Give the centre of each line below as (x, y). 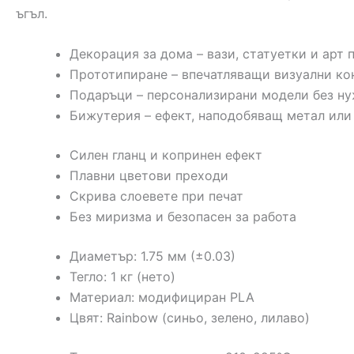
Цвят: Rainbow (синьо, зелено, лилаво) (190, 318)
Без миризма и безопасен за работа (183, 217)
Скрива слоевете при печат (156, 196)
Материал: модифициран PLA (162, 298)
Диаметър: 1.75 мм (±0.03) (153, 256)
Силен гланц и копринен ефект (166, 155)
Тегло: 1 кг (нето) (122, 277)
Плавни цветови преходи (149, 176)
